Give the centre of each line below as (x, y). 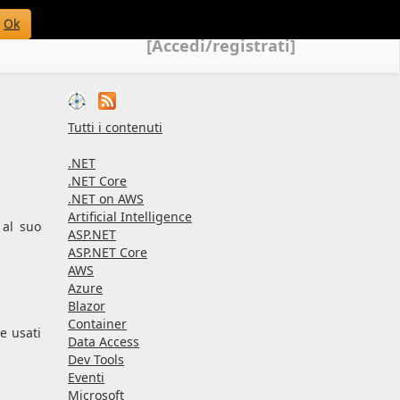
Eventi (86, 378)
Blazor (87, 306)
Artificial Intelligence (130, 217)
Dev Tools (96, 360)
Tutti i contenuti (115, 128)
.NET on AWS (106, 199)
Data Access (104, 342)
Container (97, 324)
